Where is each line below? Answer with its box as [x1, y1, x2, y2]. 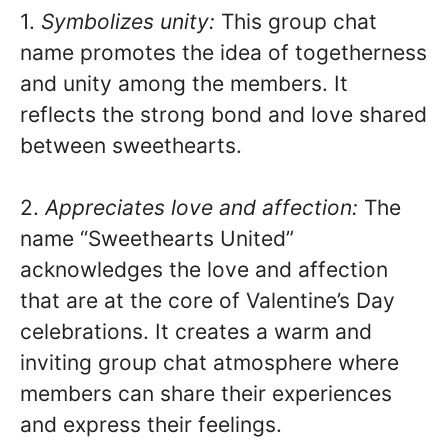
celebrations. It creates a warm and [20, 319, 372, 345]
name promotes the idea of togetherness [20, 39, 427, 65]
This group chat [215, 8, 377, 34]
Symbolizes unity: [41, 8, 215, 34]
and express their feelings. [20, 412, 282, 438]
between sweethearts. [20, 132, 242, 158]
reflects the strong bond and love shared [20, 101, 427, 127]
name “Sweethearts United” [20, 226, 294, 252]
